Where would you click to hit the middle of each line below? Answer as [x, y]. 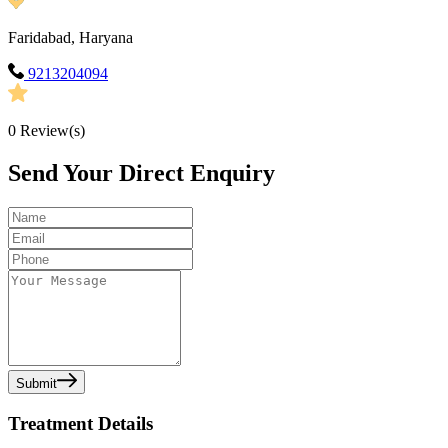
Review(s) [50, 131]
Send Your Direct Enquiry [141, 173]
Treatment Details [80, 423]
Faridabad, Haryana [70, 38]
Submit [36, 383]
